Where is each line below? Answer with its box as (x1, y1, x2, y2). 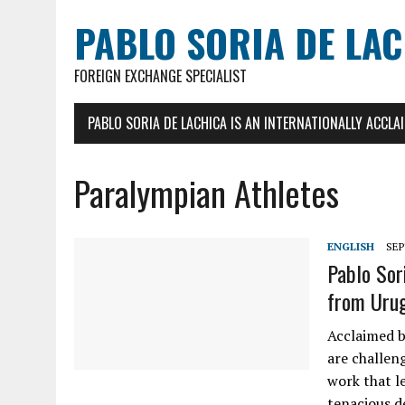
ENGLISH (327, 240, 374, 253)
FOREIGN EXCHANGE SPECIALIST (74, 65, 247, 87)
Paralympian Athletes (74, 167, 339, 218)
